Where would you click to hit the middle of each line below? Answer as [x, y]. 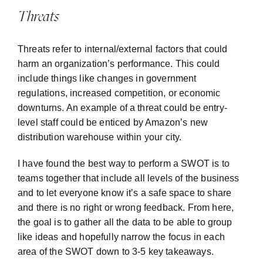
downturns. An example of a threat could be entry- [122, 108]
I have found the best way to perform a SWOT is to [124, 164]
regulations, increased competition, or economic [119, 93]
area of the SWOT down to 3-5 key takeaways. [116, 252]
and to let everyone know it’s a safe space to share [125, 193]
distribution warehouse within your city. [101, 137]
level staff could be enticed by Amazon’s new [113, 123]
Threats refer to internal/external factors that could [123, 49]
